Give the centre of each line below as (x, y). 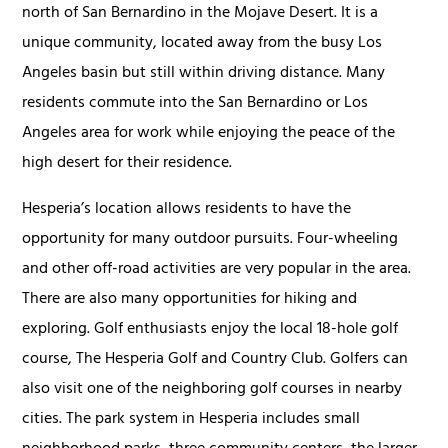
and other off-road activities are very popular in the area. (217, 269)
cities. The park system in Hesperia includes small (191, 419)
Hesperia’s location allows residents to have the (187, 209)
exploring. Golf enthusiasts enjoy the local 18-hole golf (210, 329)
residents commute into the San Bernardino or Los (195, 103)
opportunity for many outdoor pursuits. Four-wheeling (210, 239)
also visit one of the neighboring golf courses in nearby (212, 389)
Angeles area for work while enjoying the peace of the (209, 133)
